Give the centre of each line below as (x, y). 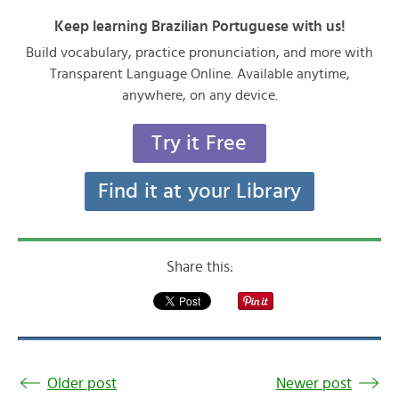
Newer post (314, 383)
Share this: (199, 267)
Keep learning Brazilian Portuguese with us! (199, 26)
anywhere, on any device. (199, 95)
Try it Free (199, 143)
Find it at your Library (199, 191)
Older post (82, 383)
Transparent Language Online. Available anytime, (199, 74)
